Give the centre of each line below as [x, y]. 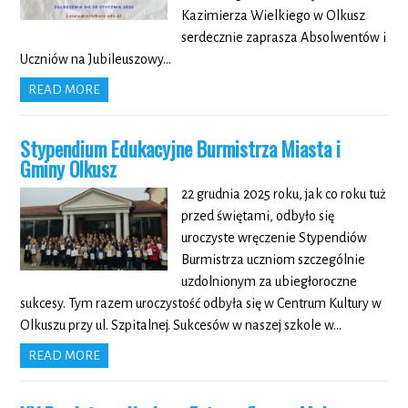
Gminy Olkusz [69, 169]
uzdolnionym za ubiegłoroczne [269, 282]
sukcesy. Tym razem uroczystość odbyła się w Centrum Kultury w [201, 304]
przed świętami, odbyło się [257, 216]
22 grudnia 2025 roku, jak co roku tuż [283, 194]
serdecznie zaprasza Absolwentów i [283, 38]
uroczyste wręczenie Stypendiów [274, 238]
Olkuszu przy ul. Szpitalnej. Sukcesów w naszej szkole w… [181, 326]
